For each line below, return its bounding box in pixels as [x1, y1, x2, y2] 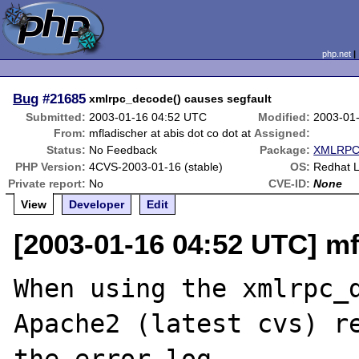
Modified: [258, 111, 311, 123]
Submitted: [26, 111, 87, 123]
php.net [321, 49, 351, 58]
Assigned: [254, 127, 311, 139]
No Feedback [89, 143, 158, 156]
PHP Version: [15, 160, 87, 173]
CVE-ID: [268, 177, 311, 190]
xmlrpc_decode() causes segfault [89, 92, 272, 105]
